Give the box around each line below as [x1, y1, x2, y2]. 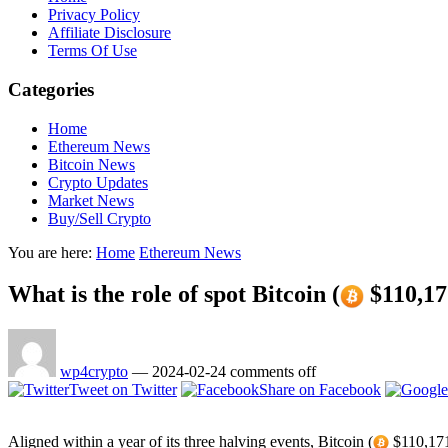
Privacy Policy [48, 6, 140, 24]
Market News [48, 191, 134, 209]
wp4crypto [60, 362, 128, 380]
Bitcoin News [48, 155, 135, 173]
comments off [230, 362, 316, 380]
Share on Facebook [259, 380, 381, 398]
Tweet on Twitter [69, 380, 177, 398]
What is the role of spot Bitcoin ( [8, 281, 340, 308]
